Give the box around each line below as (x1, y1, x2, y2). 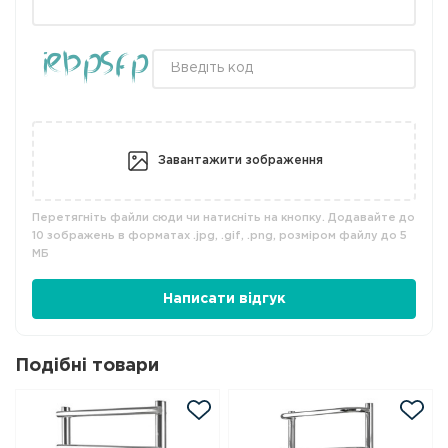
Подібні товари (15, 357, 159, 374)
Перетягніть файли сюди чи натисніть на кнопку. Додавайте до (32, 212, 415, 223)
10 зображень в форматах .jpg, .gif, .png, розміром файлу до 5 (32, 230, 407, 241)
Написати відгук (162, 292, 286, 305)
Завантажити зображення (157, 154, 323, 166)
